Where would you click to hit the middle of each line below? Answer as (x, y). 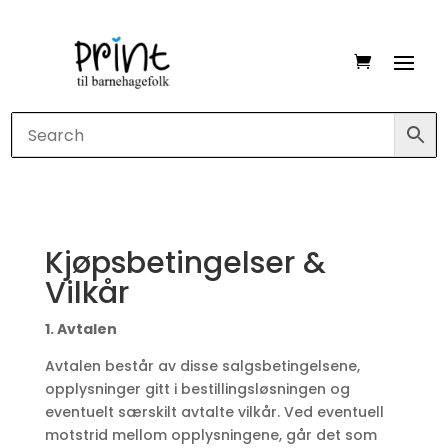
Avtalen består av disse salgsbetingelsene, (202, 366)
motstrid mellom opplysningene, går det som (210, 435)
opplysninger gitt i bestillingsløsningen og (197, 389)
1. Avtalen (80, 329)
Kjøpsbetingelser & (185, 263)
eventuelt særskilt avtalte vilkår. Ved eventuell (214, 412)
